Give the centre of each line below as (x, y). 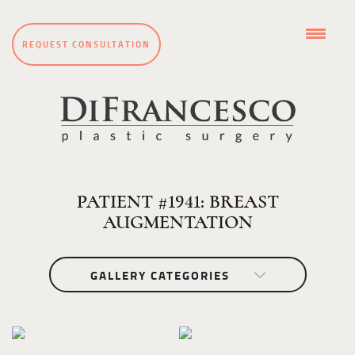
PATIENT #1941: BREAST (177, 202)
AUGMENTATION (177, 222)
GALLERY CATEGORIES (160, 275)
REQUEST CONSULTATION (86, 45)
